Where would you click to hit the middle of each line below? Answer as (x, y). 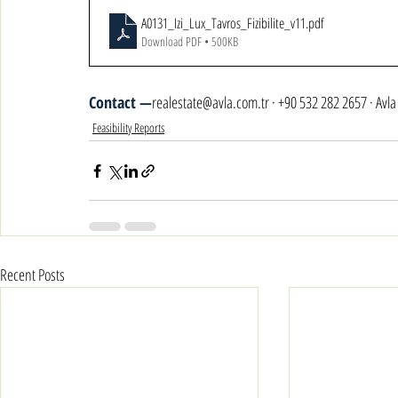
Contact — (120, 102)
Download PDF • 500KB (190, 41)
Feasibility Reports (128, 127)
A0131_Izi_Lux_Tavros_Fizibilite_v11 (223, 23)
